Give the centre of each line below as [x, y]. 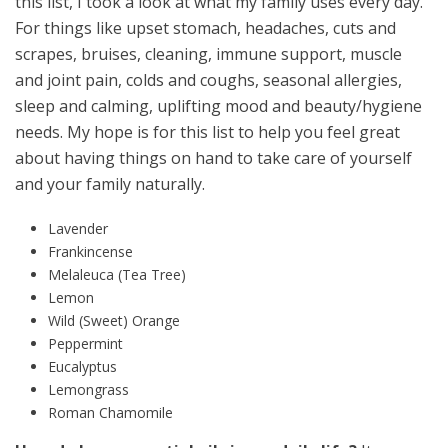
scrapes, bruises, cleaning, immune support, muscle [208, 54]
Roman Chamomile [110, 413]
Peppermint [85, 344]
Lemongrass [88, 390]
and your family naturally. [110, 184]
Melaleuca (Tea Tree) [116, 275]
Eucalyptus [82, 367]
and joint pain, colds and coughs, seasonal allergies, [208, 80]
